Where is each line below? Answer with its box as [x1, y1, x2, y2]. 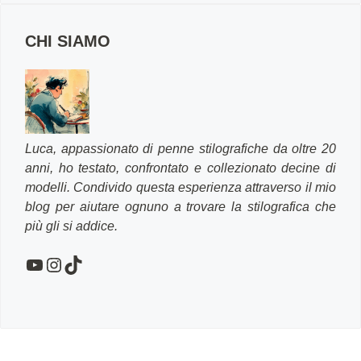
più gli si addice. [25, 219, 118, 233]
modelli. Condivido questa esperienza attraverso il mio [25, 180, 336, 194]
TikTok [63, 252, 118, 275]
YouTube [24, 252, 99, 275]
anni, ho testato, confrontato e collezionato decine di [25, 161, 336, 175]
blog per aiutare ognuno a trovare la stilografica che [25, 200, 336, 214]
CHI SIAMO [25, 32, 110, 50]
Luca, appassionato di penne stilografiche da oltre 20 [25, 142, 336, 156]
